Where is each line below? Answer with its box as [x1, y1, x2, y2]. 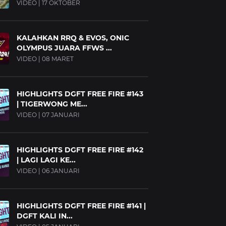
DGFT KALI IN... [17, 211, 73, 220]
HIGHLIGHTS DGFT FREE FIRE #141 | [17, 201, 146, 210]
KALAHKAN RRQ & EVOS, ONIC [17, 33, 129, 42]
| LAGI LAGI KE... [17, 155, 76, 164]
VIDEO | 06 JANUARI [17, 167, 80, 175]
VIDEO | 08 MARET [17, 55, 74, 63]
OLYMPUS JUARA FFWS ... [17, 43, 112, 52]
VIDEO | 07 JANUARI [17, 111, 80, 119]
